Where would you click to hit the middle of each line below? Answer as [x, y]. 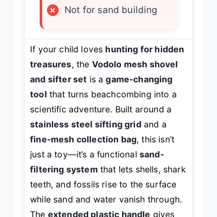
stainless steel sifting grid [86, 124]
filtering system [64, 169]
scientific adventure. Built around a [101, 109]
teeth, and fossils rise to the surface [103, 184]
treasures [51, 64]
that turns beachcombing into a [112, 94]
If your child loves [68, 49]
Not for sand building [111, 10]
